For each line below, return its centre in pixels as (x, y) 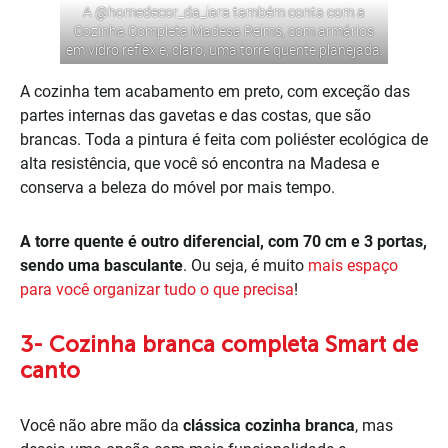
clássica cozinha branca (269, 425)
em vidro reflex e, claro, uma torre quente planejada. (224, 49)
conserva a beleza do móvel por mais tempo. (177, 187)
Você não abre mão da (101, 425)
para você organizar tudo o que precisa (157, 289)
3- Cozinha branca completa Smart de (219, 344)
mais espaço (353, 265)
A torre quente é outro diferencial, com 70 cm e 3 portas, (223, 241)
